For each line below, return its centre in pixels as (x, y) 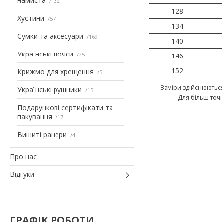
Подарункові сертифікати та (65, 107)
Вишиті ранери (42, 134)
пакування (35, 116)
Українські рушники (50, 89)
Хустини (31, 18)
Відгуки (22, 174)
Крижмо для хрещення (55, 71)
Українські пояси (45, 54)
